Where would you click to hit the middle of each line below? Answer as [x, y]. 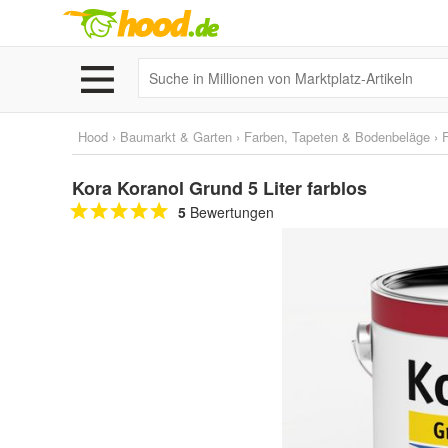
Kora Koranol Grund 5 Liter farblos [219, 188]
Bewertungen [230, 212]
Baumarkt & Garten [176, 136]
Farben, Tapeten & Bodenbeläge [337, 136]
